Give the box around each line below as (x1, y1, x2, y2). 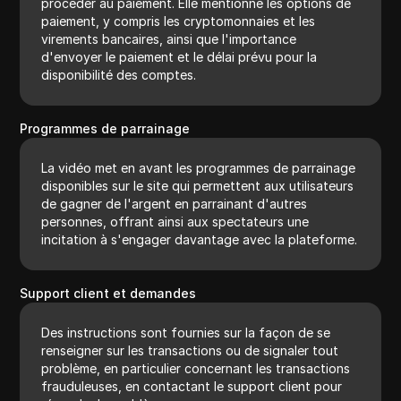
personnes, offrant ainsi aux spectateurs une (41, 213, 310, 229)
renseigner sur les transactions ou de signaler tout (41, 342, 339, 358)
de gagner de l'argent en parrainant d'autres (41, 195, 308, 211)
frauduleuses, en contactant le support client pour (41, 378, 343, 394)
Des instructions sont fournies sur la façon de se (41, 324, 331, 340)
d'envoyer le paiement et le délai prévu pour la (41, 48, 318, 64)
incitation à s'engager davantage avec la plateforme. (41, 231, 358, 247)
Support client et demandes (20, 285, 197, 301)
